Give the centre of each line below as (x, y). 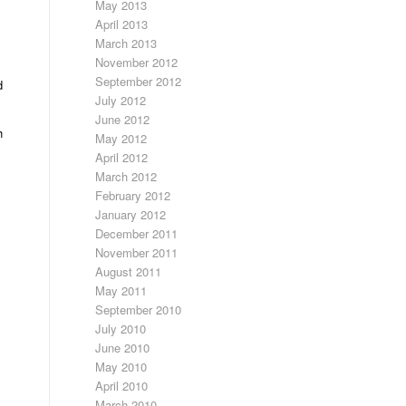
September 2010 (139, 309)
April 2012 (122, 157)
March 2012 (126, 176)
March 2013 (126, 43)
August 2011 (129, 271)
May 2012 (121, 138)
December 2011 (137, 233)
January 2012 (131, 214)
